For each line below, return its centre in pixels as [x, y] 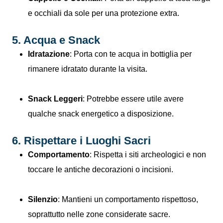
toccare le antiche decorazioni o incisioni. [101, 169]
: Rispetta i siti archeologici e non [148, 154]
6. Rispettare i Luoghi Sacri [81, 140]
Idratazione [49, 54]
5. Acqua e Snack [56, 40]
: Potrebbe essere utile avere [133, 99]
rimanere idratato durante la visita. [88, 69]
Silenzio [43, 199]
